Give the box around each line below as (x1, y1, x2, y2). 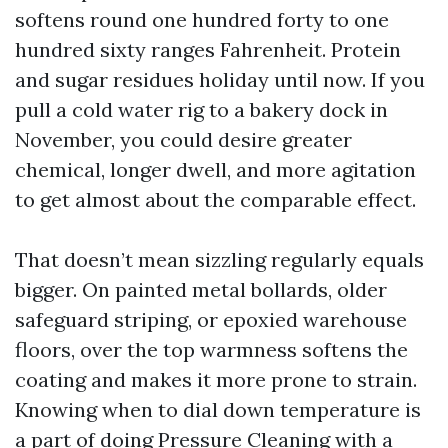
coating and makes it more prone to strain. (15, 367, 417, 392)
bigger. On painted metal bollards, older (15, 277, 387, 302)
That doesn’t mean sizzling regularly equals (15, 247, 424, 272)
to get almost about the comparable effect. (15, 187, 416, 212)
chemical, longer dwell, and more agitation (15, 157, 416, 182)
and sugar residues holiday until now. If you (15, 67, 425, 92)
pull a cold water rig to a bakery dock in (15, 97, 388, 122)
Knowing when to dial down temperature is (15, 397, 421, 422)
